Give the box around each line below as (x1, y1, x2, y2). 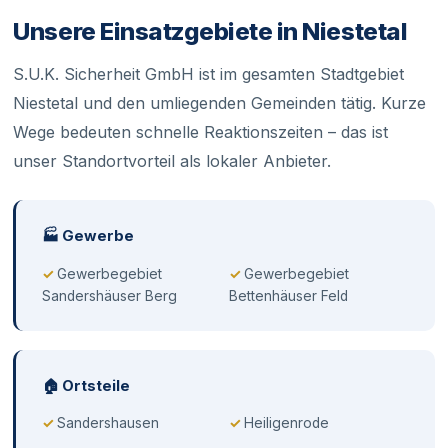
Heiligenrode (244, 415, 330, 432)
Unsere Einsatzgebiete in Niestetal (13, 16, 408, 46)
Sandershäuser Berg (42, 287, 178, 304)
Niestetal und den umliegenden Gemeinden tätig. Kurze (13, 93, 427, 114)
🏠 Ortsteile (42, 376, 131, 395)
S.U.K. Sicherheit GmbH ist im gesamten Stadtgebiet (13, 64, 405, 85)
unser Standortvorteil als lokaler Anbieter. (13, 151, 332, 172)
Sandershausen (57, 415, 160, 432)
